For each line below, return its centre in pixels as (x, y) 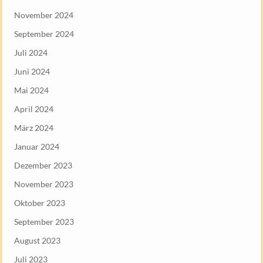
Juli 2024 (31, 52)
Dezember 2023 (43, 165)
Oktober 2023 (40, 203)
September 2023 (44, 221)
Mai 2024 (31, 90)
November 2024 (44, 15)
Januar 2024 (37, 146)
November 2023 (44, 184)
